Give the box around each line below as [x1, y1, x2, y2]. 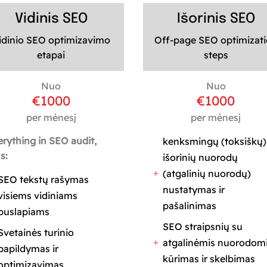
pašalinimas [163, 199, 217, 212]
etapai [37, 48, 66, 61]
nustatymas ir [163, 183, 225, 195]
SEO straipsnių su [163, 220, 243, 232]
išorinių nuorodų [163, 151, 238, 163]
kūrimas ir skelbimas [163, 252, 256, 265]
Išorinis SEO [176, 11, 255, 26]
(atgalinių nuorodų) [163, 167, 252, 179]
